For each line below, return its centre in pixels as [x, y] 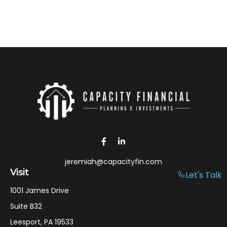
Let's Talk [204, 175]
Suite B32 [26, 206]
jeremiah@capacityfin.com [113, 161]
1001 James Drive [40, 190]
